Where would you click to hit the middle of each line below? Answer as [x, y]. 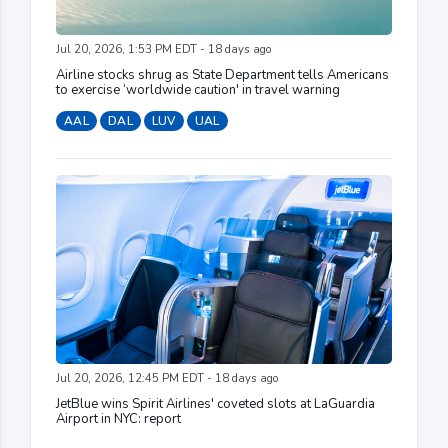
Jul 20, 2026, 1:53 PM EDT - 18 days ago [163, 50]
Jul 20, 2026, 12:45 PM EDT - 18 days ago [167, 379]
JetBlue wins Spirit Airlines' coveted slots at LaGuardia [215, 404]
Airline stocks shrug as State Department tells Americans [222, 75]
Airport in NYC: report [118, 419]
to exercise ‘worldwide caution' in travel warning [198, 90]
